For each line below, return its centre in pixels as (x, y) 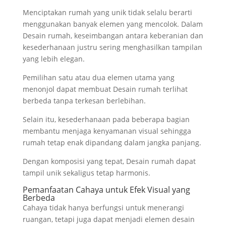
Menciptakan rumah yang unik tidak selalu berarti (107, 13)
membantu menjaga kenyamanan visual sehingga (107, 131)
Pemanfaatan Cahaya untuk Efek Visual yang (106, 190)
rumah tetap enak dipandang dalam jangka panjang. (112, 143)
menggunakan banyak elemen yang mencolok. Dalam (112, 24)
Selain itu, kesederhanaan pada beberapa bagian (106, 120)
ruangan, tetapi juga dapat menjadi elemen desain (108, 219)
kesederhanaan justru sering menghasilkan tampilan (112, 47)
